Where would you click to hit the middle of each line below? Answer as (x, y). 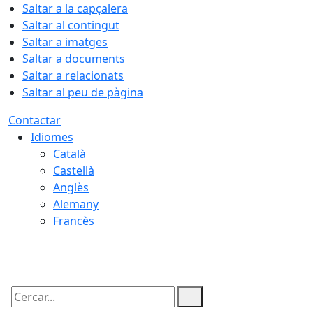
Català (70, 154)
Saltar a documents (74, 59)
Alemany (76, 204)
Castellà (74, 170)
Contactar (35, 120)
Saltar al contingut (71, 25)
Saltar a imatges (65, 42)
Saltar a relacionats (73, 75)
